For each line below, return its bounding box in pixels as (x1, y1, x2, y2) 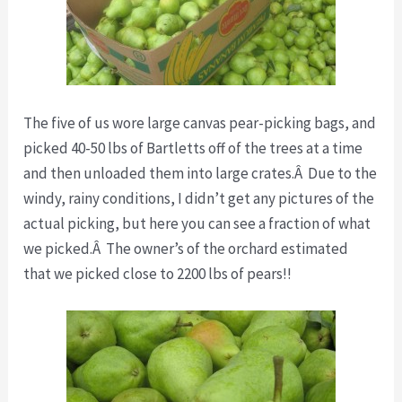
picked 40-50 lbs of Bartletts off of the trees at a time (23, 137, 363, 158)
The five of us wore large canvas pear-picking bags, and (23, 112, 377, 133)
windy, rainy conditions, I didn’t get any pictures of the (23, 188, 375, 208)
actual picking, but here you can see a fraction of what (23, 213, 371, 233)
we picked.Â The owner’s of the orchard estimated (23, 238, 349, 258)
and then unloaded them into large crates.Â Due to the (23, 162, 378, 183)
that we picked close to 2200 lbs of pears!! (23, 263, 293, 284)
